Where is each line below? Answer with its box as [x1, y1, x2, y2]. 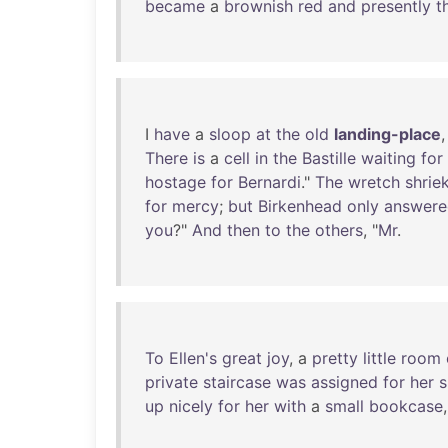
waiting [361, 148, 416, 168]
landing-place [334, 124, 441, 144]
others [315, 220, 363, 240]
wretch [348, 172, 400, 192]
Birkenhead [258, 196, 342, 216]
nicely [169, 396, 213, 416]
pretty [312, 348, 358, 368]
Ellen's [169, 348, 217, 368]
